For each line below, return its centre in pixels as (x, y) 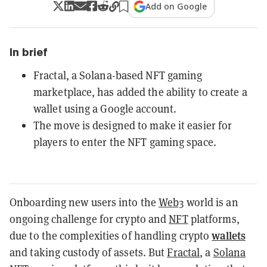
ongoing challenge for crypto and (89, 218)
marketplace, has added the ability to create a (140, 91)
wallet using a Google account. (105, 108)
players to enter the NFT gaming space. (125, 142)
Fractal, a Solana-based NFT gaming (118, 75)
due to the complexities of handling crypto (111, 235)
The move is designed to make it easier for (133, 125)
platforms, (214, 218)
